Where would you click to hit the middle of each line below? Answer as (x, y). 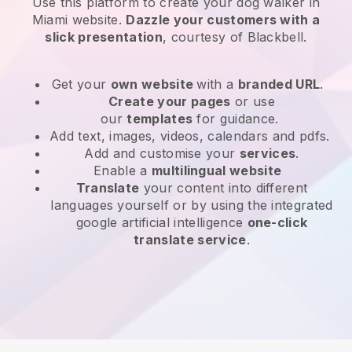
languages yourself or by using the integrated (192, 205)
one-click (277, 222)
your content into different (224, 187)
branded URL (279, 84)
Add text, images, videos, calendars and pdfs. (192, 136)
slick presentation (104, 37)
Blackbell (275, 37)
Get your (81, 84)
